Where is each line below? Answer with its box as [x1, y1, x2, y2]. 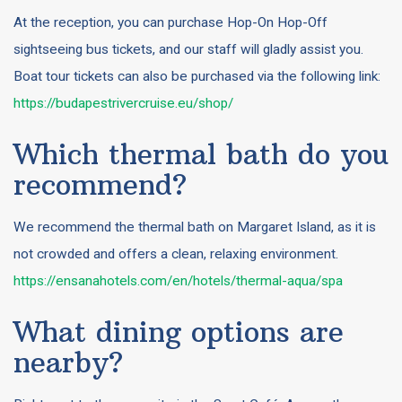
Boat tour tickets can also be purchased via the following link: [13, 68, 380, 84]
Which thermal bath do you [13, 136, 389, 171]
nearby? [13, 345, 123, 380]
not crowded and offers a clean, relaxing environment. [13, 246, 338, 262]
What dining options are [13, 314, 344, 349]
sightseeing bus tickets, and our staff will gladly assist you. [13, 41, 363, 57]
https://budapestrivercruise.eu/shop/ [13, 95, 233, 111]
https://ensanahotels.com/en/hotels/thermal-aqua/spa [13, 273, 343, 289]
